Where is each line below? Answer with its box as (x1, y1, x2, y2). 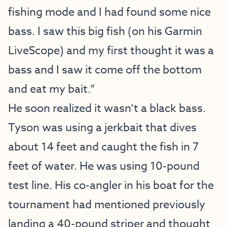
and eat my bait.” (8, 81, 95, 97)
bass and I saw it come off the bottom (8, 62, 202, 78)
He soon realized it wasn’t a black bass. (8, 100, 206, 117)
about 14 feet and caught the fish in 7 (8, 139, 199, 155)
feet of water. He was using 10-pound (8, 158, 200, 174)
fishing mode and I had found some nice (8, 4, 211, 20)
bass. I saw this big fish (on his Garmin (8, 23, 202, 40)
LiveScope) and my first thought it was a (8, 43, 214, 59)
